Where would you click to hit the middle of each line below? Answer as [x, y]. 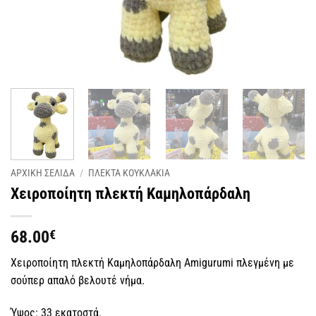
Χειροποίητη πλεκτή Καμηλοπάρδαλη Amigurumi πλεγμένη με [152, 263]
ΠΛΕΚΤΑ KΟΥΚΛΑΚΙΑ [129, 173]
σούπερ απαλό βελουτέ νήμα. [78, 281]
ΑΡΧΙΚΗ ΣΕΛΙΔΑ [43, 173]
